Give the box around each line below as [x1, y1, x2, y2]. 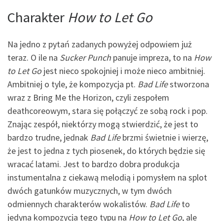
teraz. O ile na [7, 51, 60, 63]
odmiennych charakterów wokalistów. [7, 198, 149, 210]
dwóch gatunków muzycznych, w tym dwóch [7, 184, 172, 196]
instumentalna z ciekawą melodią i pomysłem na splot [7, 171, 207, 183]
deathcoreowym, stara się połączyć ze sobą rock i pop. [7, 105, 208, 116]
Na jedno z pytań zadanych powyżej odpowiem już [7, 38, 192, 50]
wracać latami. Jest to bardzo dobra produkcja [7, 158, 180, 170]
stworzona [168, 78, 209, 90]
